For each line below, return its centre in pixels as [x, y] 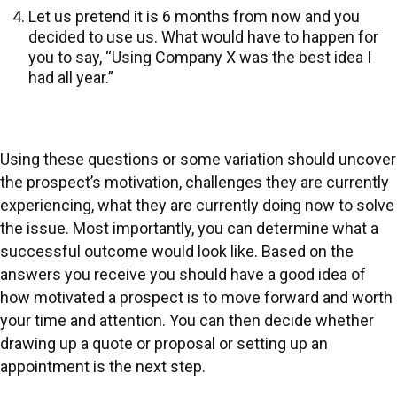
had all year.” [71, 78]
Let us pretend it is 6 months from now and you [194, 16]
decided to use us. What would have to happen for [203, 37]
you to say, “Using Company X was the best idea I [200, 57]
